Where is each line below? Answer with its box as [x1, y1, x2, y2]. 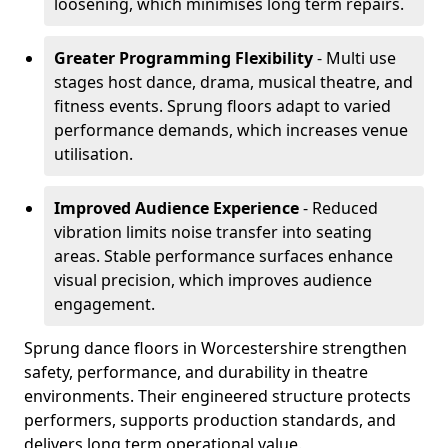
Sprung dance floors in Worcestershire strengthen [24, 337, 407, 359]
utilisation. [54, 143, 133, 165]
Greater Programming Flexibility [54, 47, 313, 69]
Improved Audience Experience [54, 197, 299, 219]
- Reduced [299, 197, 378, 219]
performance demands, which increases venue [54, 119, 408, 141]
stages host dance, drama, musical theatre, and [54, 71, 413, 93]
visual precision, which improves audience [54, 269, 372, 291]
